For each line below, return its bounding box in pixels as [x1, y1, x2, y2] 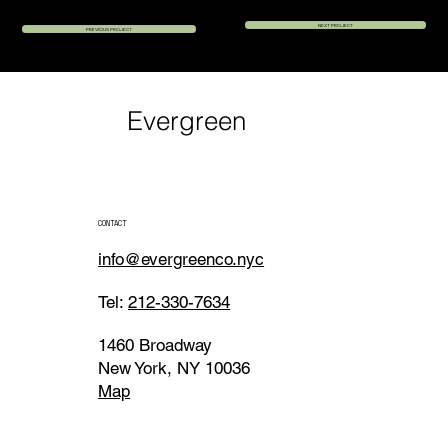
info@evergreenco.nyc [98, 248, 265, 269]
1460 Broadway [98, 334, 218, 355]
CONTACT [98, 218, 128, 228]
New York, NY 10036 [98, 357, 251, 378]
